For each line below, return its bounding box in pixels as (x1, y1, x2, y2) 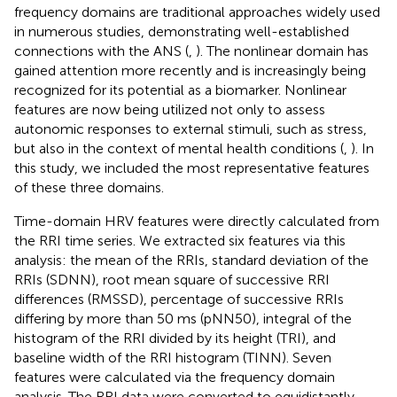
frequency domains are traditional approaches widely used (14, 3, 380, 20)
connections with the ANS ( (14, 42, 189, 59)
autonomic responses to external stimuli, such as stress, (14, 120, 367, 137)
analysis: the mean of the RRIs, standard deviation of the (14, 251, 369, 269)
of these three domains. (14, 178, 164, 196)
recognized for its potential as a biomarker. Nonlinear (14, 81, 346, 98)
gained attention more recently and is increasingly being (14, 61, 366, 79)
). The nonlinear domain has (196, 42, 369, 59)
